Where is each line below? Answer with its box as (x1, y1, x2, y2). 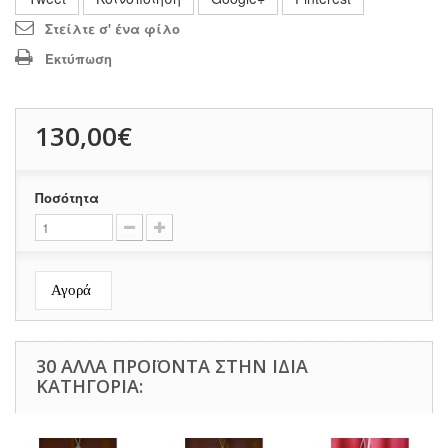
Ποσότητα (35, 188, 99, 207)
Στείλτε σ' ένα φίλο (45, 19, 180, 38)
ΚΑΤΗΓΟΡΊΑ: (36, 374, 143, 398)
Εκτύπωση (45, 49, 112, 68)
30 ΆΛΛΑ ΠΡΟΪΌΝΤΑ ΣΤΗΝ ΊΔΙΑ (36, 354, 308, 378)
